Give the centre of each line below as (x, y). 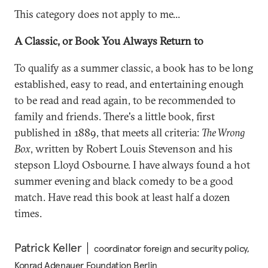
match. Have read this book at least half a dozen (122, 197)
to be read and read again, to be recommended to (125, 100)
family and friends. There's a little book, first (115, 116)
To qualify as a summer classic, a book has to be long (134, 68)
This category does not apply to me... (97, 14)
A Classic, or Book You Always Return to (109, 41)
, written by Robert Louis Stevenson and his (132, 149)
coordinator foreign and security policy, (172, 248)
